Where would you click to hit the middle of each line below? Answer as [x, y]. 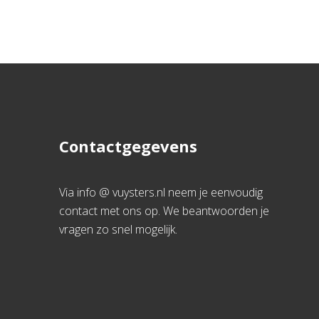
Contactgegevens [129, 146]
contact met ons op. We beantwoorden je [164, 211]
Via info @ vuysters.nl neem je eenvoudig [161, 192]
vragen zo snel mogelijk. [119, 229]
